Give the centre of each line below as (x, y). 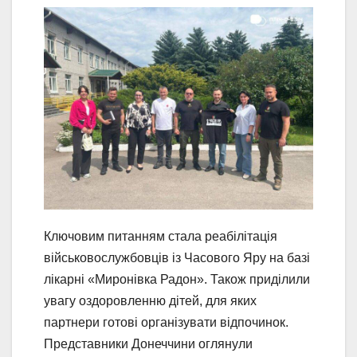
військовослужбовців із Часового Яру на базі (177, 257)
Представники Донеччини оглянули (148, 343)
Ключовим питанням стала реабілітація (161, 236)
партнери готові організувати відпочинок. (166, 322)
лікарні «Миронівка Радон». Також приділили (177, 279)
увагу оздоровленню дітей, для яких (150, 300)
